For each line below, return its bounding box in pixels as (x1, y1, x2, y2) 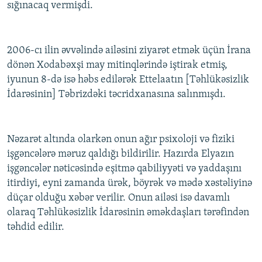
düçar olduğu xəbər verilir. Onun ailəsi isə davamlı (7, 192, 230, 204)
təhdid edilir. (7, 222, 64, 233)
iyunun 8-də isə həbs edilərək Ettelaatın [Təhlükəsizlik (7, 74, 249, 86)
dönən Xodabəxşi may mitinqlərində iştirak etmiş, (7, 60, 227, 71)
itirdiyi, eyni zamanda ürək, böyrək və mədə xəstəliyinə (7, 178, 252, 189)
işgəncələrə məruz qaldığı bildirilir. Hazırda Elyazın (7, 149, 234, 160)
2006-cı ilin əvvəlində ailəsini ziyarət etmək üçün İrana (7, 45, 251, 57)
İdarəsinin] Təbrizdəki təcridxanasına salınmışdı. (7, 89, 226, 101)
